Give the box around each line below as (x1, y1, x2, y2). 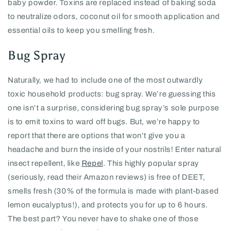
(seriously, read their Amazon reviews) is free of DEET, (8, 173, 206, 182)
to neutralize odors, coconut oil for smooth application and (8, 12, 220, 21)
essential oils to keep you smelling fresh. (8, 26, 157, 35)
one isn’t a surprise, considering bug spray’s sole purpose (8, 104, 219, 112)
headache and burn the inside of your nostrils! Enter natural (8, 145, 222, 154)
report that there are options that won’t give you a (8, 131, 185, 140)
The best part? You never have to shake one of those (8, 215, 199, 223)
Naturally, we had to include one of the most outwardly (8, 76, 203, 85)
